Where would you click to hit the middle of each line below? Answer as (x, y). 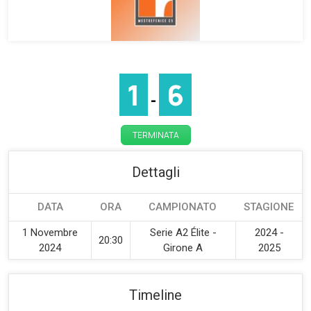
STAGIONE (269, 207)
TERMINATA (155, 135)
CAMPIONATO (183, 207)
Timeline (155, 295)
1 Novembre (50, 233)
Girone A (183, 248)
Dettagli (155, 172)
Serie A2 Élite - (183, 233)
